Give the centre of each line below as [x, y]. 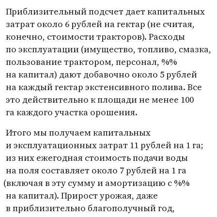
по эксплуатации [42, 49]
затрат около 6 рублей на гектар [76, 24]
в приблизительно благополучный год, [90, 208]
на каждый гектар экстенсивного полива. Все [104, 87]
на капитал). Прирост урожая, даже [82, 195]
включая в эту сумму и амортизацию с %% [98, 183]
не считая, [172, 24]
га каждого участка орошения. [72, 112]
